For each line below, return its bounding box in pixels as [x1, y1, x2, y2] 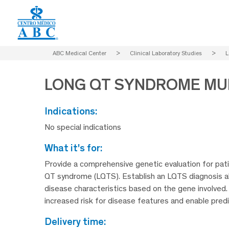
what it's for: [53, 142, 102, 154]
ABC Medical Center [53, 50, 106, 57]
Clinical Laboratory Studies [130, 50, 202, 57]
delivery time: [52, 215, 106, 228]
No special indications [44, 122, 121, 132]
